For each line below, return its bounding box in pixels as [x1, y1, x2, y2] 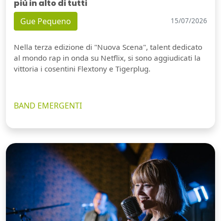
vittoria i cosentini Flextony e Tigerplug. [14, 63, 150, 74]
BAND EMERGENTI [14, 100, 82, 111]
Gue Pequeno [20, 15, 71, 27]
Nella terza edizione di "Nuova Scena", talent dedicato [14, 41, 202, 52]
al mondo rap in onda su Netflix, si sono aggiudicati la [14, 52, 201, 63]
